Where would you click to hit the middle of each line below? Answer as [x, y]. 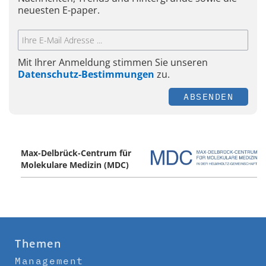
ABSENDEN [208, 96]
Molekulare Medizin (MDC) [75, 164]
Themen [38, 243]
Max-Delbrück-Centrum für [76, 153]
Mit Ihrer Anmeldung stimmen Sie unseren [113, 62]
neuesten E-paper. [59, 10]
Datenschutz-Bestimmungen [86, 74]
